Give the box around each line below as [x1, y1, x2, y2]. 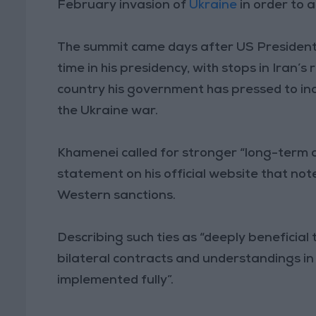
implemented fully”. [57, 274, 174, 287]
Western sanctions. [57, 189, 176, 202]
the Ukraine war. [57, 104, 159, 118]
